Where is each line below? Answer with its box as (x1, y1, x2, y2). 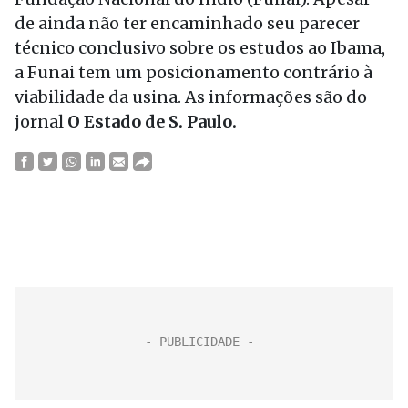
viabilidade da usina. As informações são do (15, 87, 367, 107)
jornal (15, 111, 67, 132)
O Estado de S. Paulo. (67, 111, 237, 132)
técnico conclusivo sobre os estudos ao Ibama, (15, 37, 385, 58)
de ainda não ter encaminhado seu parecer (15, 13, 360, 34)
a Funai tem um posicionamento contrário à (15, 62, 372, 83)
